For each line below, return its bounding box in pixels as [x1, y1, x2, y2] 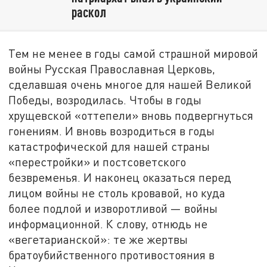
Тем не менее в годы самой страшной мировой [8, 46, 259, 60]
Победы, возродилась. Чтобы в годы [8, 92, 202, 107]
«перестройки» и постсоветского [8, 154, 187, 169]
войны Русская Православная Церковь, [8, 61, 216, 76]
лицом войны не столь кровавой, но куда [8, 185, 226, 200]
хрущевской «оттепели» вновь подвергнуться [8, 108, 254, 122]
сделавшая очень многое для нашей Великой [8, 77, 252, 91]
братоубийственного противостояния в [8, 247, 215, 262]
